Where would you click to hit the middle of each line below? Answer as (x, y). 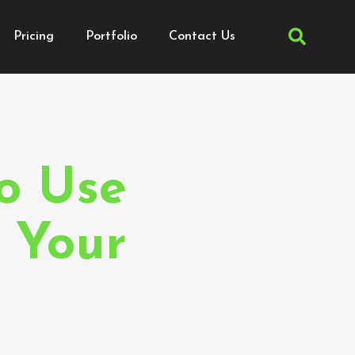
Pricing (34, 36)
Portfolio (112, 36)
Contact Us (202, 36)
